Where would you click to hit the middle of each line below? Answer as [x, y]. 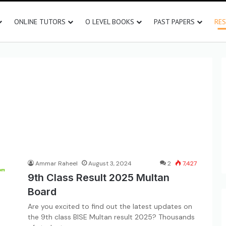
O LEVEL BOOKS [110, 22]
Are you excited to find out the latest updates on [110, 206]
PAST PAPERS [174, 22]
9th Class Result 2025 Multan [99, 178]
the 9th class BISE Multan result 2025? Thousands [111, 217]
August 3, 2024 [110, 163]
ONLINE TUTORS [40, 22]
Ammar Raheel [56, 163]
